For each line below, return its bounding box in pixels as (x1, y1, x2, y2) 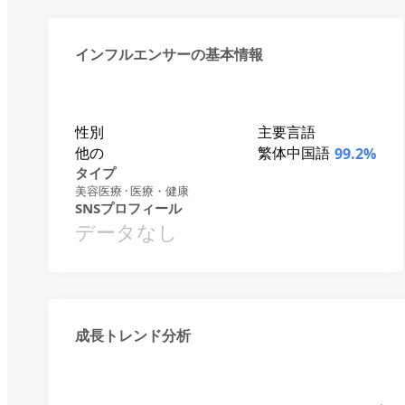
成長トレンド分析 (75, 325, 191, 345)
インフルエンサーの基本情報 (75, 44, 263, 64)
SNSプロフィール (75, 199, 182, 217)
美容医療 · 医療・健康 (75, 183, 189, 199)
